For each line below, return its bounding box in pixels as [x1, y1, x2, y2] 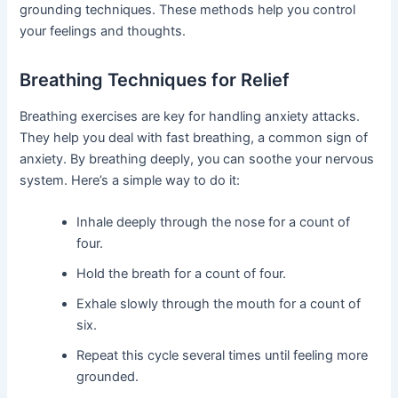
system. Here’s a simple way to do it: [20, 171, 241, 188]
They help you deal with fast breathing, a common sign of [20, 129, 369, 146]
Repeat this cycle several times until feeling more [76, 347, 369, 363]
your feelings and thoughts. [20, 22, 187, 39]
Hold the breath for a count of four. [76, 266, 287, 282]
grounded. [76, 369, 139, 385]
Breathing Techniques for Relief [20, 68, 291, 91]
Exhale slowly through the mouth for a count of [76, 296, 362, 312]
